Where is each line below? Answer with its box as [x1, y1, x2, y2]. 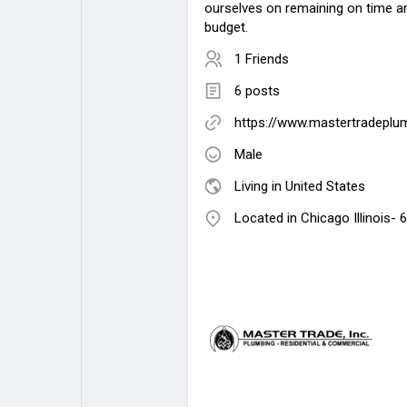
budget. [204, 18, 248, 35]
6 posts [234, 82, 280, 99]
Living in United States [234, 177, 365, 194]
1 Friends [234, 50, 289, 67]
